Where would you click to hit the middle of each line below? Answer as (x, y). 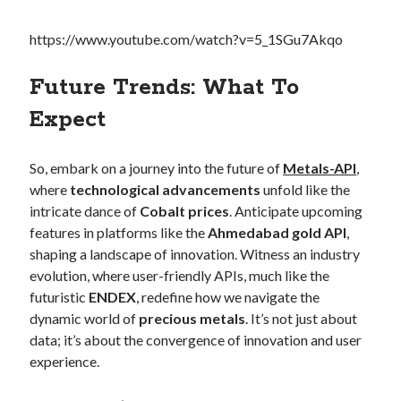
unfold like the (306, 189)
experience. (65, 361)
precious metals (192, 318)
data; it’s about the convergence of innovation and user (196, 339)
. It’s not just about (302, 318)
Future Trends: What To (165, 87)
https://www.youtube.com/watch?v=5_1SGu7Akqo (187, 38)
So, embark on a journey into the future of (157, 167)
